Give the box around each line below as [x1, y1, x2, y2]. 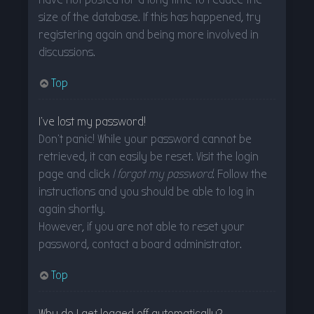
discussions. [39, 45, 95, 60]
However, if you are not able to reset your [39, 219, 245, 235]
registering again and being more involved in [39, 27, 259, 43]
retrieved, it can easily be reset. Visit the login [39, 149, 259, 165]
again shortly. [39, 202, 105, 217]
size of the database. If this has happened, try [39, 10, 261, 25]
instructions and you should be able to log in [39, 184, 254, 200]
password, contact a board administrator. [39, 237, 242, 252]
